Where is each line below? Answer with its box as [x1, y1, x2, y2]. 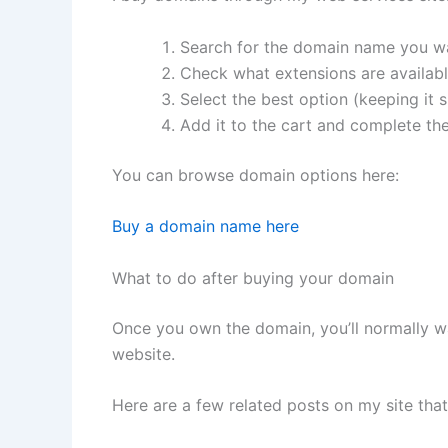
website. [112, 343, 175, 364]
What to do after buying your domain [112, 267, 394, 288]
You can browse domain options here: [112, 164, 399, 185]
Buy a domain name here [112, 216, 299, 237]
